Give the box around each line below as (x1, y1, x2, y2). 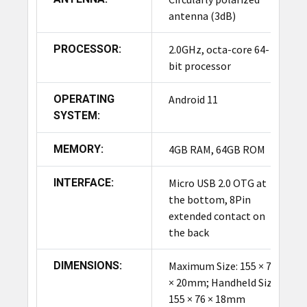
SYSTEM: (53, 109, 100, 123)
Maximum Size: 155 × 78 (168, 259, 277, 273)
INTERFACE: (53, 176, 114, 190)
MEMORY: (53, 143, 103, 156)
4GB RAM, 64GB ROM (168, 143, 265, 157)
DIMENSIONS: (53, 259, 122, 273)
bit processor (168, 59, 231, 73)
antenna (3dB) (168, 9, 236, 23)
